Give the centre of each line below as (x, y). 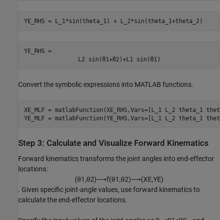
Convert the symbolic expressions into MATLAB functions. (106, 85)
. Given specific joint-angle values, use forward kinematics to (109, 189)
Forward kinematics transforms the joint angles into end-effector (116, 158)
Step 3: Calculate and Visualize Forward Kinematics (113, 143)
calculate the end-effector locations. (73, 200)
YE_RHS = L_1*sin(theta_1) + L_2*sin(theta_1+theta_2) (113, 21)
